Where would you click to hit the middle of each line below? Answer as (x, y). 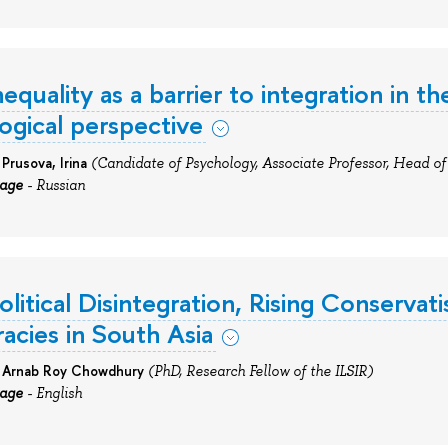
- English (52, 393)
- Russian (53, 184)
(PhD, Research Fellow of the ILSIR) (260, 371)
